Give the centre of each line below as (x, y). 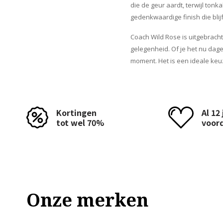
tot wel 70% (80, 122)
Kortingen (76, 112)
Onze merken (87, 200)
